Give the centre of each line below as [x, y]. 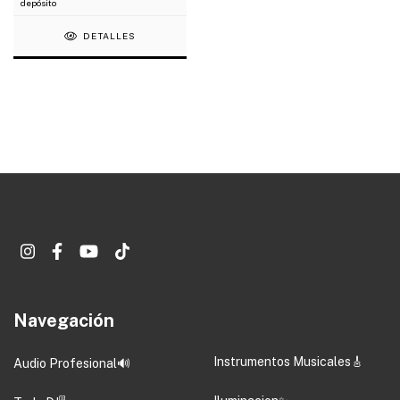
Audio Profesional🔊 [72, 364]
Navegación [64, 320]
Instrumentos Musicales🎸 [288, 362]
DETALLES [110, 36]
